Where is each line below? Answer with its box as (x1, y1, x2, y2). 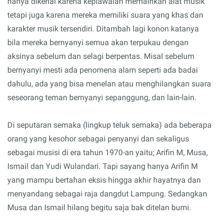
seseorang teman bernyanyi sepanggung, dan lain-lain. (7, 92, 196, 102)
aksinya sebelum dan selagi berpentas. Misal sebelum (7, 51, 194, 61)
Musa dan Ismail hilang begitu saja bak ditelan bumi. (7, 202, 191, 212)
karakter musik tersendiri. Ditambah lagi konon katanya (7, 24, 199, 33)
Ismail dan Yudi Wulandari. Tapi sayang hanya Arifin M (7, 161, 198, 171)
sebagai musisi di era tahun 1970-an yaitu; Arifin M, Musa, (7, 147, 208, 157)
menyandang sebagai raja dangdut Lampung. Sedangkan (7, 189, 207, 198)
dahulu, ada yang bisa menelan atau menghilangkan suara (7, 79, 211, 88)
